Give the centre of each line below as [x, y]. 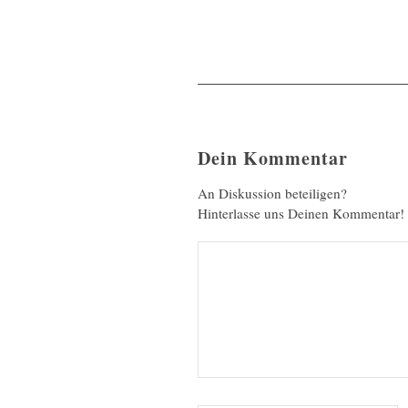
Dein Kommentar [273, 158]
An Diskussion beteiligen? [272, 193]
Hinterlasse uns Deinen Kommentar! [301, 213]
